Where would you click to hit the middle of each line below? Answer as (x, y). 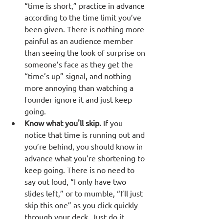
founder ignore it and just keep (79, 99)
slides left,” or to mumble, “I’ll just (85, 193)
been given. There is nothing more (85, 29)
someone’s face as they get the (80, 64)
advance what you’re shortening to (86, 158)
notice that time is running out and (86, 134)
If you (113, 122)
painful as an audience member (80, 40)
